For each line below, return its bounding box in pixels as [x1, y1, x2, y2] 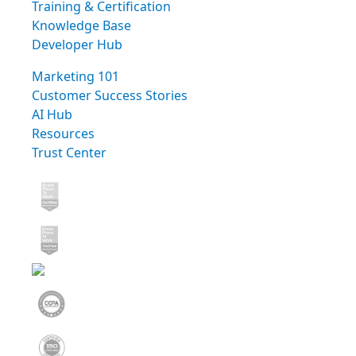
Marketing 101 [32, 67, 119, 85]
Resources [32, 124, 95, 142]
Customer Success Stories [32, 86, 188, 104]
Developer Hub [32, 35, 122, 53]
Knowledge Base [32, 16, 131, 34]
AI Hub [32, 105, 72, 123]
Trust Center [32, 143, 106, 161]
